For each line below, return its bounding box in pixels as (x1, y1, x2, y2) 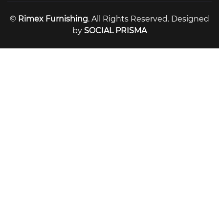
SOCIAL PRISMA (84, 25, 147, 35)
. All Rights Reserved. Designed (88, 14, 209, 23)
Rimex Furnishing (18, 14, 88, 23)
